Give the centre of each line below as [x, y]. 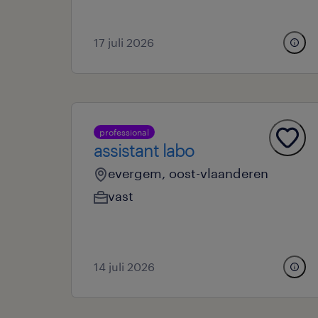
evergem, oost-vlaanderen [188, 173]
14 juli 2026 [124, 267]
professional [124, 132]
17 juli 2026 [124, 42]
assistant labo [144, 150]
